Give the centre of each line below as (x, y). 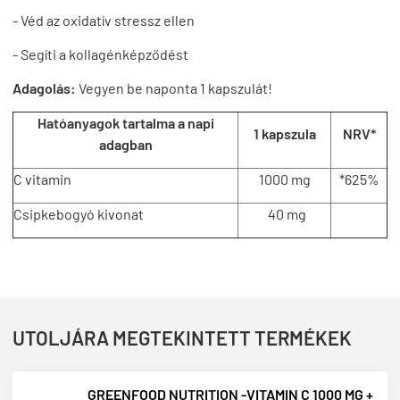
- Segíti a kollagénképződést (100, 54)
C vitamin (42, 179)
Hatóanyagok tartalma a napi (125, 122)
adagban (125, 144)
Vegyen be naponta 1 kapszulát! (174, 87)
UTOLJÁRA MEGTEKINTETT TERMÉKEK (182, 337)
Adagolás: (44, 87)
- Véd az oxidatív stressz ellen (104, 20)
